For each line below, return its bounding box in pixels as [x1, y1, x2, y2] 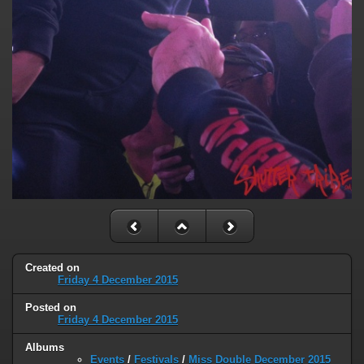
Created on [25, 261, 80, 274]
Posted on [25, 301, 76, 314]
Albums [25, 340, 64, 353]
